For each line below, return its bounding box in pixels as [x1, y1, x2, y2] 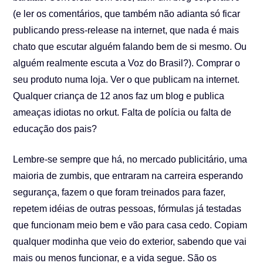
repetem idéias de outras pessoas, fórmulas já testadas [13, 204, 242, 214]
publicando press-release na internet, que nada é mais [13, 25, 240, 35]
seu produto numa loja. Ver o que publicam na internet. [13, 75, 240, 85]
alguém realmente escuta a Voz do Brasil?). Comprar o [13, 58, 241, 68]
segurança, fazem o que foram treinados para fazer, [13, 187, 226, 197]
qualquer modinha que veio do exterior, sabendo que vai [13, 237, 247, 247]
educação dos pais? [13, 124, 97, 134]
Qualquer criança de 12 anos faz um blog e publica [13, 91, 225, 101]
